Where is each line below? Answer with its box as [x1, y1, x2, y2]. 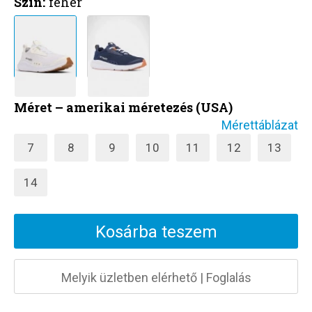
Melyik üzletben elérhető [61, 270, 197, 286]
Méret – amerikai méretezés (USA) [14, 99, 233, 116]
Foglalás [205, 270, 251, 286]
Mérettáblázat [221, 118, 298, 133]
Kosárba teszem [95, 222, 217, 242]
